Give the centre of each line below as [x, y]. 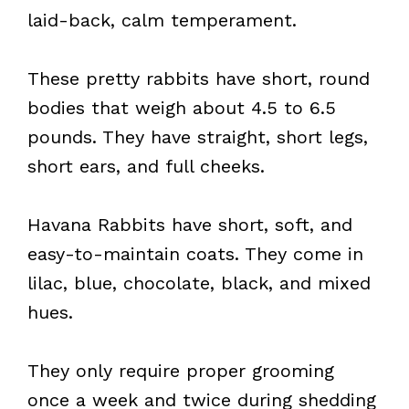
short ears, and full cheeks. [146, 166]
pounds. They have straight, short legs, [198, 137]
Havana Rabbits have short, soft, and [190, 225]
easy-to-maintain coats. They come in [195, 254]
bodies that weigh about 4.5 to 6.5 [182, 108]
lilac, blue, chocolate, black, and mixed [199, 283]
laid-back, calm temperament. [162, 20]
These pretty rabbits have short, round [199, 79]
